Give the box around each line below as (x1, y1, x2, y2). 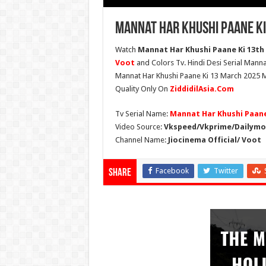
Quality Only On (115, 84, 170, 94)
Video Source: (115, 122, 164, 132)
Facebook (155, 166, 189, 176)
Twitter (213, 166, 238, 176)
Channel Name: (115, 135, 168, 145)
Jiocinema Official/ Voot (167, 135, 261, 145)
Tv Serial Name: (115, 109, 170, 119)
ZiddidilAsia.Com (169, 84, 234, 94)
